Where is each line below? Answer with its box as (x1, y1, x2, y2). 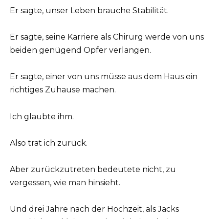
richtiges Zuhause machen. (10, 85, 116, 95)
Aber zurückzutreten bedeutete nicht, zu (10, 164, 176, 174)
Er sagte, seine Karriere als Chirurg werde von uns (10, 32, 204, 42)
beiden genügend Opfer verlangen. (10, 45, 151, 55)
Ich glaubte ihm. (10, 111, 74, 121)
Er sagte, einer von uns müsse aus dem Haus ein (10, 72, 197, 82)
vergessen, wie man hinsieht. (10, 177, 120, 187)
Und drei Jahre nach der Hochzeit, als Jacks (10, 204, 179, 214)
